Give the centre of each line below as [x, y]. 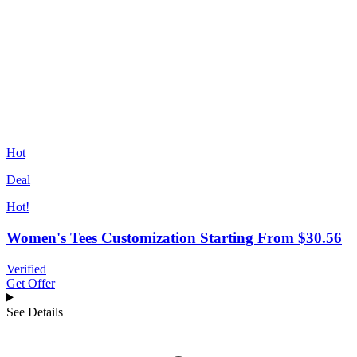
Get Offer [31, 283]
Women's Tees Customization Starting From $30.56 [174, 237]
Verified [26, 269]
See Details [35, 312]
